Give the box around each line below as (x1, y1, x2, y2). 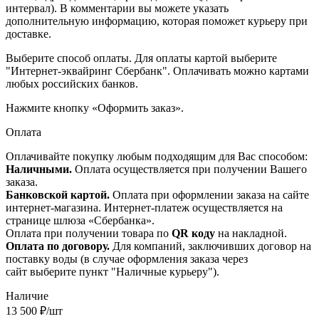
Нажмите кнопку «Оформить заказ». (6, 101, 184, 114)
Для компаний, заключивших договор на (110, 239, 311, 252)
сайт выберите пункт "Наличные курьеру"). (6, 265, 219, 278)
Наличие (6, 289, 48, 302)
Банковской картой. (6, 188, 110, 201)
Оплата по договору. (6, 239, 110, 252)
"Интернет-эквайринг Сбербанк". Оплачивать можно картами (6, 64, 309, 77)
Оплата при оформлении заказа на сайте (110, 188, 309, 201)
